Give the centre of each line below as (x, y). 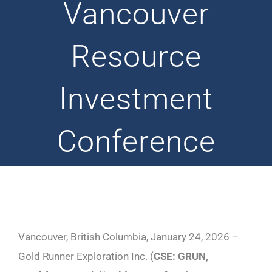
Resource (136, 57)
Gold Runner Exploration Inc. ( (86, 257)
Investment (136, 99)
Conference (136, 142)
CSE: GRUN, (181, 257)
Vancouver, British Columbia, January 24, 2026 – (128, 237)
